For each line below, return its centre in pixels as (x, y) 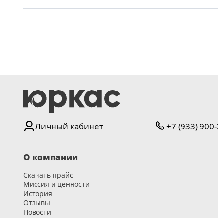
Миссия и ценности (56, 184)
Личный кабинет (69, 126)
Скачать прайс (48, 175)
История (38, 193)
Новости (37, 212)
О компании (51, 157)
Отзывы (37, 203)
